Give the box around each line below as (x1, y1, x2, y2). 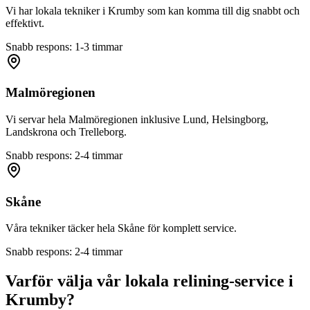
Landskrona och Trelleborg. (6, 125, 127, 138)
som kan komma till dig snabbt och (145, 4, 300, 17)
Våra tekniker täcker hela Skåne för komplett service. (6, 222, 237, 235)
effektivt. (6, 17, 44, 29)
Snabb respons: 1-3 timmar (6, 40, 122, 53)
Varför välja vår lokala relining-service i (6, 272, 293, 291)
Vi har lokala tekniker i (6, 4, 108, 17)
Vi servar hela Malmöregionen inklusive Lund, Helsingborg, (6, 113, 268, 125)
